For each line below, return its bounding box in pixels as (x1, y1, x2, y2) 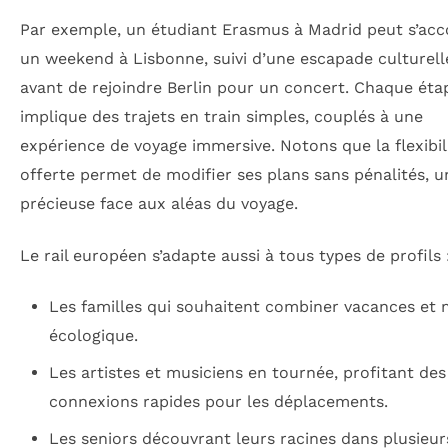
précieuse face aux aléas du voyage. (20, 194, 298, 214)
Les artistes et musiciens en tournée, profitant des (48, 363, 446, 382)
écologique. (48, 326, 138, 345)
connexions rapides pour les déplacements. (48, 392, 388, 411)
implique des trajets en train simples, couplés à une (20, 107, 423, 127)
